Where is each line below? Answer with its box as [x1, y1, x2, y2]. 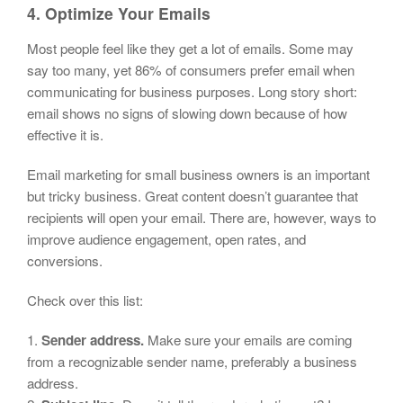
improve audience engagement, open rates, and [27, 229, 306, 249]
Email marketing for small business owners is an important [27, 165, 370, 184]
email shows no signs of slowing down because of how [27, 103, 347, 123]
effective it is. [27, 125, 103, 145]
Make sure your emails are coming [144, 330, 352, 350]
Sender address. [41, 330, 144, 351]
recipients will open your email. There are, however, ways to [27, 208, 376, 228]
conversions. [27, 251, 103, 271]
